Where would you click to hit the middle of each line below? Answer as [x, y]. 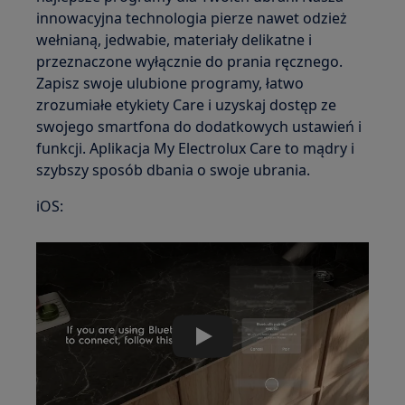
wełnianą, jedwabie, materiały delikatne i [174, 40]
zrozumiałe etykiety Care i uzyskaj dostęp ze [187, 105]
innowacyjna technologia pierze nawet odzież [192, 19]
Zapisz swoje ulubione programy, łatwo [170, 84]
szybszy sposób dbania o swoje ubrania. [174, 170]
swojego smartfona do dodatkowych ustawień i [199, 127]
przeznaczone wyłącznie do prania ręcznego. [190, 62]
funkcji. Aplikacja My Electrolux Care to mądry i [196, 149]
